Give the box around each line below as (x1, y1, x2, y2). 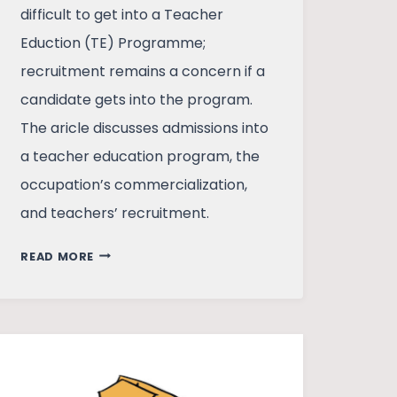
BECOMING (93, 244, 164, 260)
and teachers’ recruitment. (20, 202, 210, 223)
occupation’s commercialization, (20, 174, 248, 195)
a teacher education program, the (20, 145, 261, 167)
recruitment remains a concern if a (20, 60, 266, 82)
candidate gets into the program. (20, 89, 253, 110)
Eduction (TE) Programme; (20, 32, 206, 53)
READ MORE (20, 248, 95, 264)
